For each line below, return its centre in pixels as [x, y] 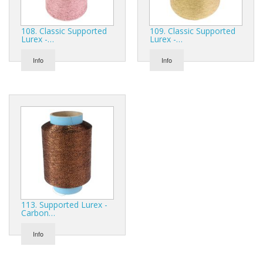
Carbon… [38, 213]
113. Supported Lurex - [64, 204]
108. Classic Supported [64, 31]
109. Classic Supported [193, 31]
